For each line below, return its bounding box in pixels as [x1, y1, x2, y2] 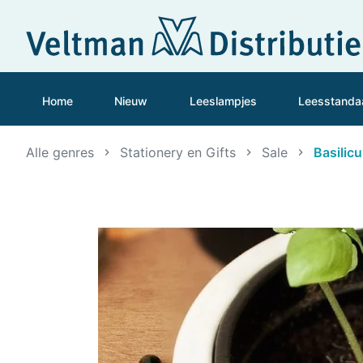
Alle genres [26, 143, 94, 160]
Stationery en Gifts [120, 143, 236, 160]
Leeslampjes [189, 93, 257, 108]
